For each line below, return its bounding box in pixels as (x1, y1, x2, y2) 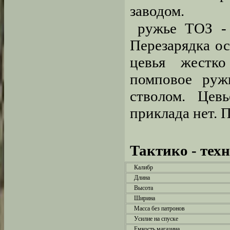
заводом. (130, 3, 184, 19)
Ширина (134, 195, 155, 202)
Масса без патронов (134, 205, 185, 212)
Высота (134, 184, 153, 191)
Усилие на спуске (134, 215, 178, 222)
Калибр (134, 164, 153, 171)
